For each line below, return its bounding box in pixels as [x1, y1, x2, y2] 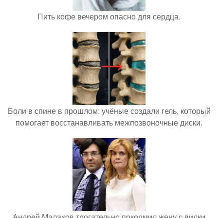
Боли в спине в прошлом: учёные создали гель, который [7, 105, 211, 116]
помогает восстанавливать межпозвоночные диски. [16, 117, 202, 128]
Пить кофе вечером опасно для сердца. [37, 11, 181, 22]
